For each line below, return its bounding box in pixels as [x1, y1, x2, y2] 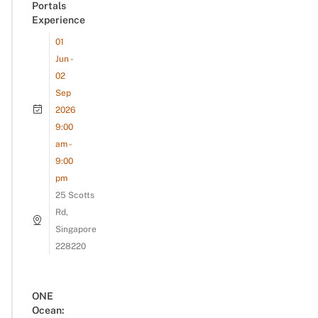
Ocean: [32, 304, 65, 316]
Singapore [55, 224, 97, 234]
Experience [32, 13, 85, 26]
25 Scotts [55, 190, 94, 200]
